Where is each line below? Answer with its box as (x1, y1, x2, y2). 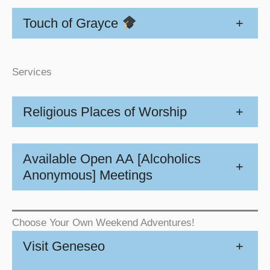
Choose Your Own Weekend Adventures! (12, 216, 195, 228)
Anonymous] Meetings (23, 167, 152, 183)
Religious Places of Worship (23, 104, 187, 119)
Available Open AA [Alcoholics (23, 151, 201, 166)
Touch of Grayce (23, 15, 122, 31)
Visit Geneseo (23, 239, 105, 254)
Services (12, 66, 52, 78)
